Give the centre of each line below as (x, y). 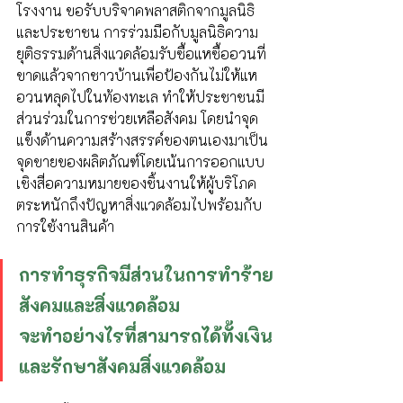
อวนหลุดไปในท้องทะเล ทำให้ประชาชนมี (140, 97)
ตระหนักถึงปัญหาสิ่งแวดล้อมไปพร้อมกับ (139, 205)
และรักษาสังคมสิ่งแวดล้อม (122, 366)
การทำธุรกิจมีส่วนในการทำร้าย (146, 274)
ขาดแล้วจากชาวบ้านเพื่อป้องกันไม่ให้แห (137, 75)
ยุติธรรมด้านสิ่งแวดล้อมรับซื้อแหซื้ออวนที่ (141, 54)
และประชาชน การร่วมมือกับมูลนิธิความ (137, 32)
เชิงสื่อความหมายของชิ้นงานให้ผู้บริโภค (136, 183)
